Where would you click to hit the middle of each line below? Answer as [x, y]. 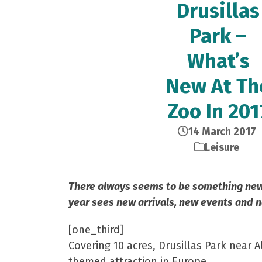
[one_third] [96, 230]
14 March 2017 [222, 132]
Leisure [222, 147]
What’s [218, 61]
